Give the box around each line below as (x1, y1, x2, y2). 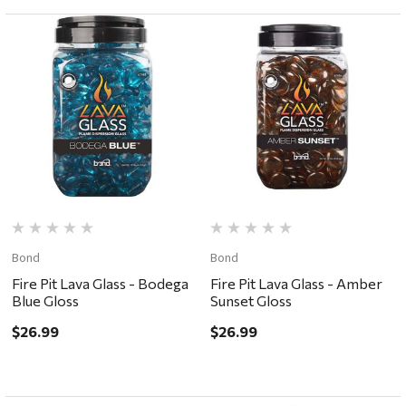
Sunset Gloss (209, 292, 292, 310)
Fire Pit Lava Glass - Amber (209, 275, 382, 293)
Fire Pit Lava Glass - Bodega (12, 275, 189, 293)
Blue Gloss (12, 292, 80, 310)
